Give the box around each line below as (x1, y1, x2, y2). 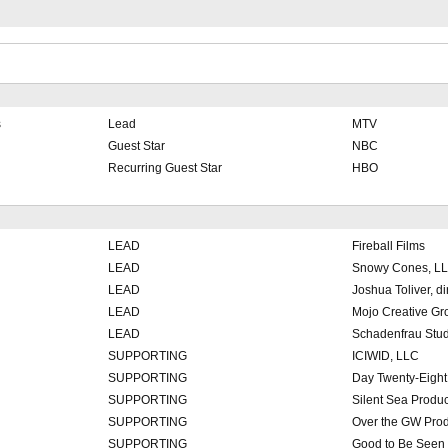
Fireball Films (351, 239, 425, 254)
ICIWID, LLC (351, 349, 419, 364)
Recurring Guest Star (107, 161, 222, 176)
